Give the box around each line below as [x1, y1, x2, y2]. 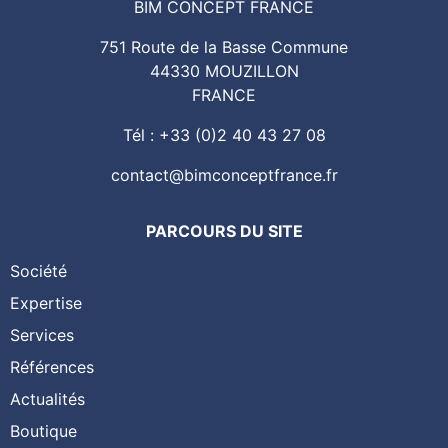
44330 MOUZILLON [149, 61, 299, 82]
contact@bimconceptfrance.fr [110, 165, 338, 186]
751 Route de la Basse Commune [100, 37, 348, 58]
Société [10, 261, 67, 282]
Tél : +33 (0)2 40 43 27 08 [122, 125, 326, 146]
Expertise [10, 293, 82, 314]
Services [10, 325, 74, 346]
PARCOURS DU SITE [145, 221, 303, 242]
